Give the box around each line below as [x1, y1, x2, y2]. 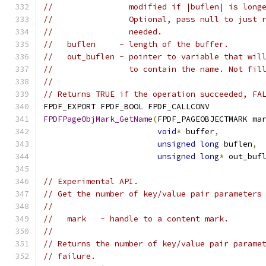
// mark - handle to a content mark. [43, 214, 229, 224]
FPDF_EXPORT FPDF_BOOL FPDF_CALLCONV [43, 102, 210, 112]
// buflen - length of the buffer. [43, 39, 229, 49]
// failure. [43, 251, 96, 261]
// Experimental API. [43, 176, 138, 186]
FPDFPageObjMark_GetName [43, 114, 153, 124]
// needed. [43, 27, 162, 37]
